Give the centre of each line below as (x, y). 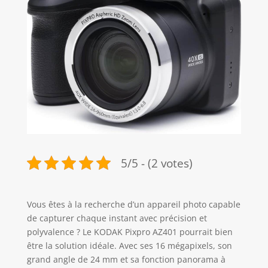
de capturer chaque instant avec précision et (117, 218)
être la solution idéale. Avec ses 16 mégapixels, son (129, 246)
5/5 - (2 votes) (156, 163)
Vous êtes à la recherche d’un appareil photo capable (133, 205)
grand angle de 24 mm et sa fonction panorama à (126, 260)
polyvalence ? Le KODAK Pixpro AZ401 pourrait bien (130, 232)
